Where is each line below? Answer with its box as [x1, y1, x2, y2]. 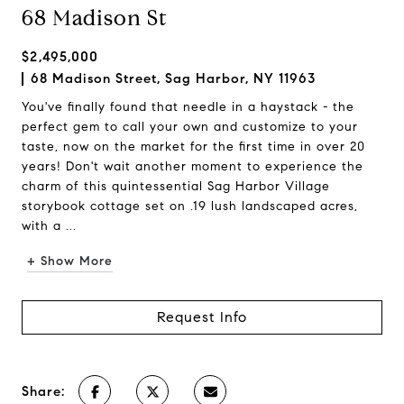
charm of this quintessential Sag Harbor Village [22, 179, 330, 194]
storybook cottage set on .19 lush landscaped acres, [22, 198, 358, 214]
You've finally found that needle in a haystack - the [22, 99, 354, 115]
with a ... [22, 218, 77, 234]
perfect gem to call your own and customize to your [22, 119, 358, 134]
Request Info [157, 308, 247, 326]
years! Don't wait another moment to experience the [22, 159, 363, 174]
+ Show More [27, 253, 113, 269]
